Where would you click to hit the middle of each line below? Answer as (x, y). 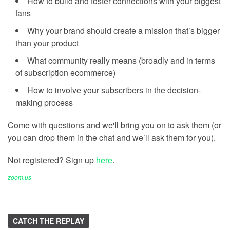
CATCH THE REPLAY (49, 221)
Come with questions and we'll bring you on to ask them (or (114, 125)
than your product (47, 43)
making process (44, 102)
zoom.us (20, 177)
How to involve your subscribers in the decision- (114, 90)
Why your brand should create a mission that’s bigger (123, 30)
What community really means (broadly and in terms (121, 60)
